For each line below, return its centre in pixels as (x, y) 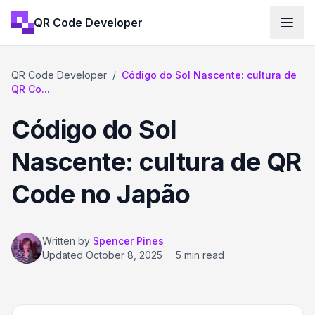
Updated (64, 255)
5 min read (200, 255)
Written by (66, 241)
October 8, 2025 (124, 255)
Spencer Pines (128, 241)
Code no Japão (101, 194)
